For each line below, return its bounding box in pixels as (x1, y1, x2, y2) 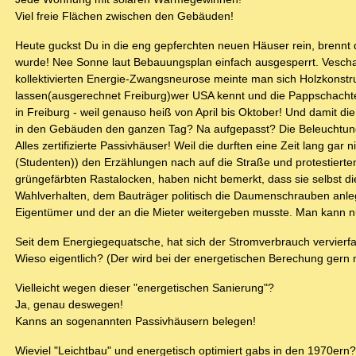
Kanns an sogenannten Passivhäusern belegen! (15, 315, 256, 328)
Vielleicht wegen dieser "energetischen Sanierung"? (15, 281, 274, 295)
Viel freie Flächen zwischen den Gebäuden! (15, 10, 234, 23)
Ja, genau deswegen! (15, 298, 123, 311)
